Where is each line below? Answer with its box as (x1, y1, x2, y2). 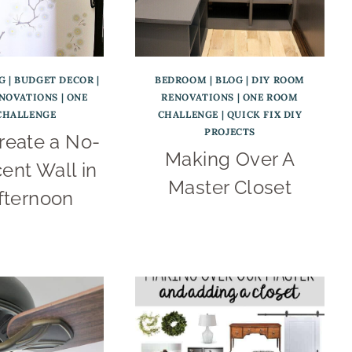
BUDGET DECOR (14, 73, 94, 86)
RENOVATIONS (161, 90, 235, 103)
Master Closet (168, 175, 292, 199)
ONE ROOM (242, 90, 299, 103)
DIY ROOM (251, 73, 306, 86)
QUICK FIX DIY (226, 108, 302, 120)
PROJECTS (204, 125, 255, 137)
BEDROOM (155, 73, 207, 86)
